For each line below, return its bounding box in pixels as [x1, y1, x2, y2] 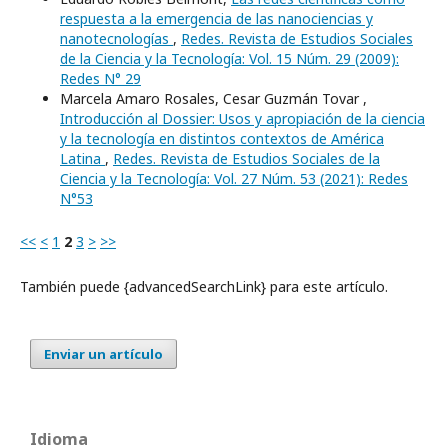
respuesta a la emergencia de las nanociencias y [60, 9, 373, 28]
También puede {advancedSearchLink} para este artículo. [20, 277, 388, 296]
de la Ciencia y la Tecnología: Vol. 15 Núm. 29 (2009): [60, 49, 399, 68]
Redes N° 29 [60, 69, 141, 88]
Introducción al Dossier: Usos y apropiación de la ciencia [60, 109, 425, 128]
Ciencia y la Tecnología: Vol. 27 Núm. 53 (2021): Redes [60, 169, 408, 188]
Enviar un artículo [44, 345, 163, 363]
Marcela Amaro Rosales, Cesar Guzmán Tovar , [60, 89, 367, 108]
